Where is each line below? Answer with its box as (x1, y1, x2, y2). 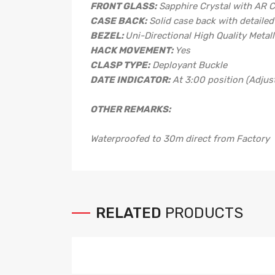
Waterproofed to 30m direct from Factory (90, 133, 269, 144)
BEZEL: (90, 29, 123, 41)
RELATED (96, 204, 161, 222)
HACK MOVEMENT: (90, 44, 173, 56)
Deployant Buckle (152, 59, 227, 71)
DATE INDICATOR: (90, 74, 170, 85)
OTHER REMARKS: (90, 103, 171, 115)
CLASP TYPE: (90, 59, 150, 71)
